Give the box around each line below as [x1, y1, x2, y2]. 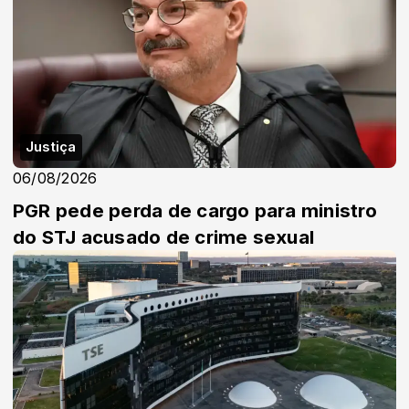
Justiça [26, 139, 77, 156]
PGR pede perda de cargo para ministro [13, 199, 377, 223]
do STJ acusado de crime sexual [13, 225, 315, 249]
